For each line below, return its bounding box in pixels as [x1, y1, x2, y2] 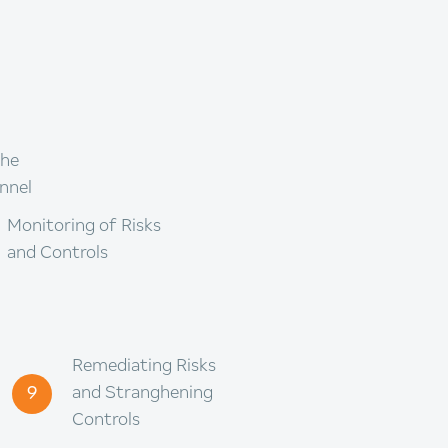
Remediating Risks [72, 357, 216, 376]
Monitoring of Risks [7, 217, 161, 236]
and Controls [7, 244, 108, 263]
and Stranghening [72, 384, 213, 403]
